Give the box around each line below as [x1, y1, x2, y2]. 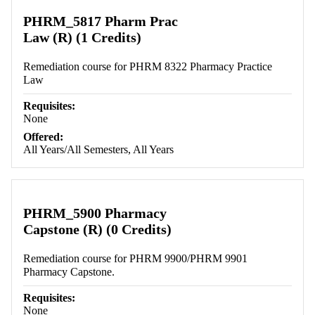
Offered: [23, 131, 63, 143]
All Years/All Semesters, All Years [23, 143, 174, 156]
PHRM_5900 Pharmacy [23, 205, 167, 221]
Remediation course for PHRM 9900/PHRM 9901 [23, 252, 247, 265]
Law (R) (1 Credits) [23, 30, 141, 46]
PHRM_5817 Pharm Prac [23, 13, 178, 30]
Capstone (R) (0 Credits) [23, 221, 172, 238]
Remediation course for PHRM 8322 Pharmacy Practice [23, 60, 272, 73]
